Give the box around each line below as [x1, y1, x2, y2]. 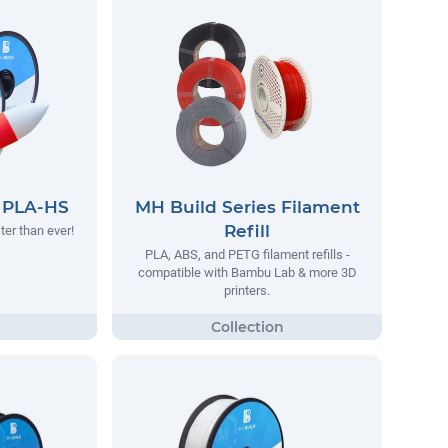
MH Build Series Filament [134, 197, 360, 218]
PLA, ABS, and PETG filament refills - [144, 247, 350, 263]
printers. [224, 283, 270, 299]
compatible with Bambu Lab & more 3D [137, 265, 357, 281]
